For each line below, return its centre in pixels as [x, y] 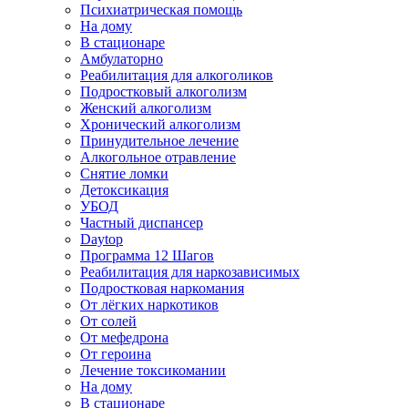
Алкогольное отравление [158, 157]
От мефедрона [124, 337]
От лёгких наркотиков [149, 305]
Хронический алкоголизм [160, 124]
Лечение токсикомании [153, 370]
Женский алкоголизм [146, 108]
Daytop [102, 239]
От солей [108, 321]
